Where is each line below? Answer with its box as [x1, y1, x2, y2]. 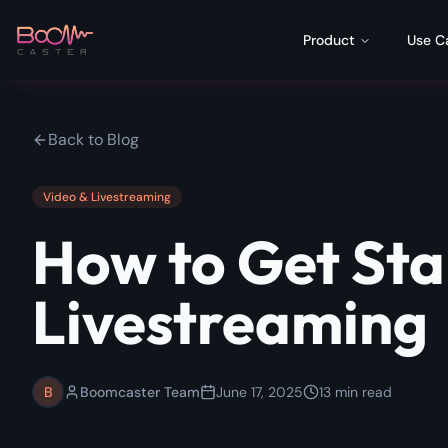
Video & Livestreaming [43, 189, 171, 205]
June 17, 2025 [216, 383, 303, 401]
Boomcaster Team [80, 383, 200, 401]
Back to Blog [48, 129, 139, 150]
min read [331, 383, 392, 401]
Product [302, 31, 355, 49]
